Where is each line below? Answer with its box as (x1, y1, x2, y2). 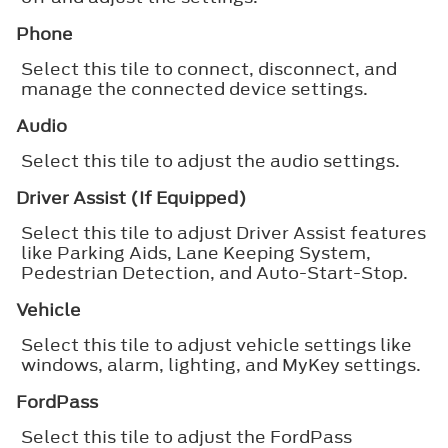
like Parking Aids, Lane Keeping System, (21, 240, 371, 265)
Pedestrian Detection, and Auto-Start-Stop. (21, 260, 408, 285)
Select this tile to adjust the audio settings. (21, 148, 400, 173)
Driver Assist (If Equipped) (16, 185, 247, 210)
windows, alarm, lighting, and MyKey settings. (21, 352, 421, 377)
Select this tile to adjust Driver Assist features (21, 220, 426, 245)
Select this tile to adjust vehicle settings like (21, 332, 412, 357)
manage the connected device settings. (21, 76, 368, 101)
